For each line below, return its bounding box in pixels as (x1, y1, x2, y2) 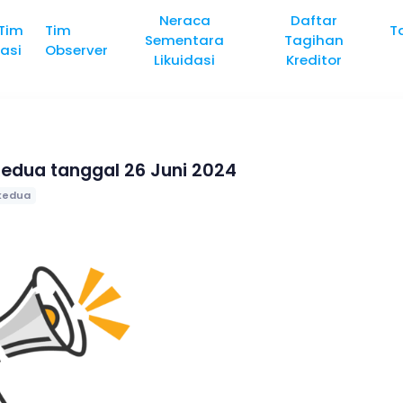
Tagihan (284, 31, 345, 49)
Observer (45, 40, 109, 59)
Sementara (145, 31, 225, 49)
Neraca (158, 11, 210, 30)
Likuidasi (154, 50, 216, 69)
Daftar (291, 11, 338, 30)
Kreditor (286, 50, 343, 69)
